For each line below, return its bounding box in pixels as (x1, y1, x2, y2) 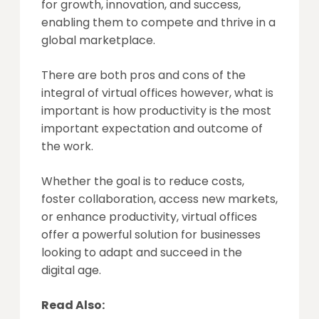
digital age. (41, 262, 101, 278)
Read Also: (41, 297, 105, 313)
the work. (41, 138, 93, 155)
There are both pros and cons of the (41, 67, 246, 83)
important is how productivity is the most (41, 103, 271, 119)
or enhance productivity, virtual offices (41, 209, 257, 225)
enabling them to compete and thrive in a (41, 14, 276, 31)
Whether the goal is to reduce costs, (41, 173, 244, 189)
